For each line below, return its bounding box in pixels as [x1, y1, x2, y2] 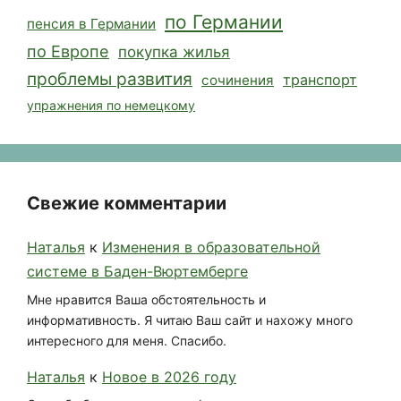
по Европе [27, 41, 109, 62]
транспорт [283, 71, 357, 90]
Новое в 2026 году [102, 367, 236, 386]
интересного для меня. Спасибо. [27, 332, 226, 348]
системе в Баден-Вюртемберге [27, 262, 248, 281]
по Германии [165, 11, 283, 34]
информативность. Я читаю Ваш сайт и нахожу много [27, 311, 353, 328]
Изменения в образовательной [102, 238, 320, 257]
